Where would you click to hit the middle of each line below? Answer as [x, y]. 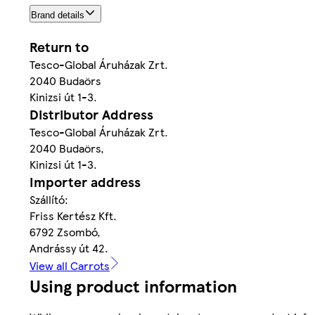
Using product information [133, 285]
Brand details [58, 15]
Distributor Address [91, 114]
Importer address [85, 181]
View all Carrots [70, 265]
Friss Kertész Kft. [73, 215]
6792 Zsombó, [65, 231]
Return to [59, 46]
